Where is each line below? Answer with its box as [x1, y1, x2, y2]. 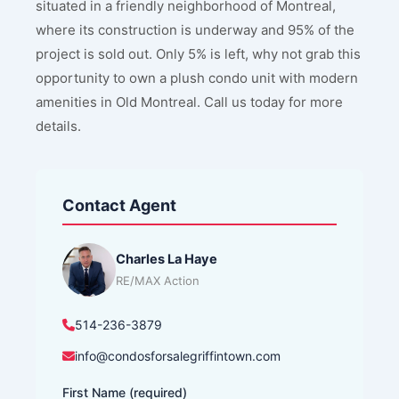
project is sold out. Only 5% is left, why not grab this [36, 45, 361, 63]
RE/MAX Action [116, 273, 199, 289]
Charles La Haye [116, 251, 217, 268]
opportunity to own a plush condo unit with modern [36, 69, 358, 87]
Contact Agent [62, 196, 176, 216]
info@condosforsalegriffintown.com [75, 348, 281, 364]
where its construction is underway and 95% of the [36, 21, 354, 39]
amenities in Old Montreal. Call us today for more [36, 94, 343, 111]
